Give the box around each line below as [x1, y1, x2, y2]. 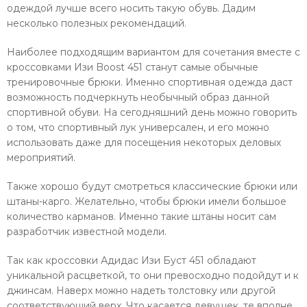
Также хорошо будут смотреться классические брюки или [7, 180, 297, 193]
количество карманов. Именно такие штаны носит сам [7, 210, 276, 223]
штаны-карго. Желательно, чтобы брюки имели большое [7, 195, 286, 208]
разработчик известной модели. [7, 225, 167, 238]
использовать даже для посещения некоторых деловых [7, 136, 281, 149]
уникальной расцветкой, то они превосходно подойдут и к [7, 269, 299, 282]
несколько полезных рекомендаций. [7, 16, 186, 29]
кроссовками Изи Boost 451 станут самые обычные [7, 60, 258, 73]
